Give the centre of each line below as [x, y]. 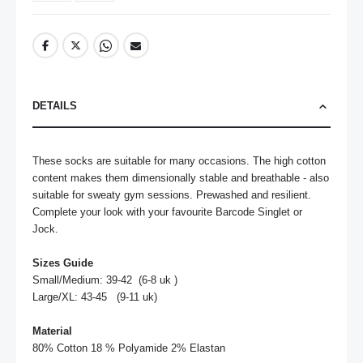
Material [52, 331]
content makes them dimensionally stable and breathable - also [181, 178]
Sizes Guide [63, 263]
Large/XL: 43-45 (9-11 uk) [95, 297]
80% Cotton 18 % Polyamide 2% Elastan [129, 348]
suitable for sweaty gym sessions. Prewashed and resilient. [172, 195]
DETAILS [55, 106]
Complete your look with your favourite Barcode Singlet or [167, 212]
